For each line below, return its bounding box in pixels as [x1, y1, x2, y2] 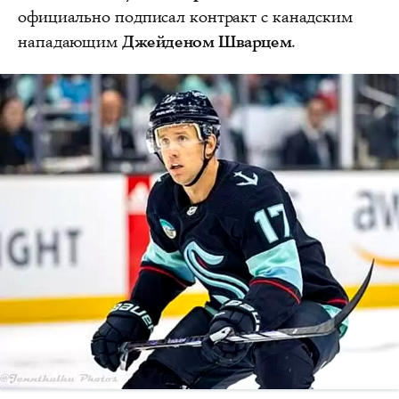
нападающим [18, 31, 122, 53]
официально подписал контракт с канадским [18, 6, 353, 28]
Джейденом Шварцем [121, 31, 292, 53]
